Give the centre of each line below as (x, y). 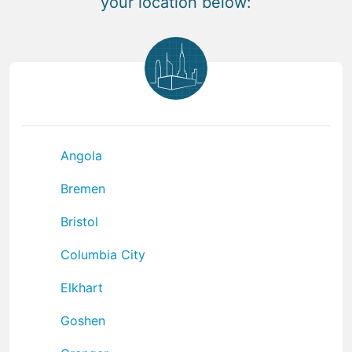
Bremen (83, 188)
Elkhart (82, 287)
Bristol (79, 221)
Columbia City (103, 254)
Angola (81, 155)
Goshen (83, 320)
